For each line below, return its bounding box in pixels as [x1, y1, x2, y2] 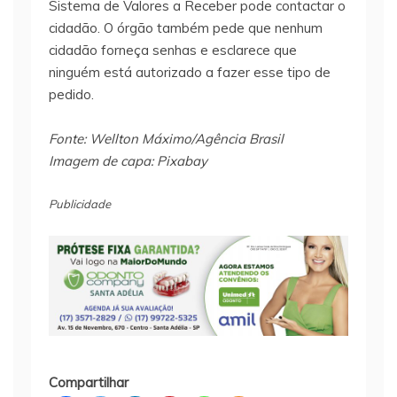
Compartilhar [49, 374, 128, 392]
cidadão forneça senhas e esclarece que [49, 42, 297, 59]
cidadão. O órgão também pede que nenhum [49, 19, 323, 37]
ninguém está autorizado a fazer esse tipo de [49, 64, 331, 82]
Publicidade [49, 197, 111, 212]
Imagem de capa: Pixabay [49, 152, 207, 170]
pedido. [49, 86, 94, 104]
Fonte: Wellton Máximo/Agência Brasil [49, 130, 284, 148]
